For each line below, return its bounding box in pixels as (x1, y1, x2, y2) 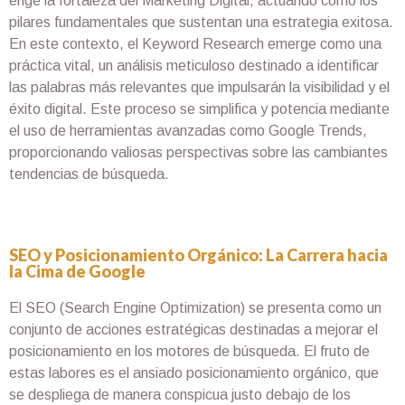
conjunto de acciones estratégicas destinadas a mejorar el (9, 322, 378, 338)
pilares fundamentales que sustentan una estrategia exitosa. (9, 14, 393, 30)
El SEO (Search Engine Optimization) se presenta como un (9, 300, 381, 316)
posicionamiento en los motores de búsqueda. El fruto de (9, 344, 370, 360)
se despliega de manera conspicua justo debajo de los (9, 387, 351, 403)
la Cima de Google (9, 261, 146, 282)
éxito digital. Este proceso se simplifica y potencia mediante (9, 100, 390, 117)
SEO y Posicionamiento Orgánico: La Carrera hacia (9, 245, 388, 266)
